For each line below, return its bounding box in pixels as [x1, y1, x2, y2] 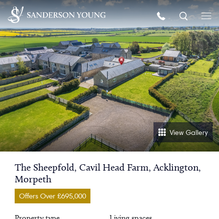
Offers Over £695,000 [19, 192, 86, 200]
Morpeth [15, 173, 51, 185]
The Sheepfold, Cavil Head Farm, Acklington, [15, 161, 201, 173]
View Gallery [170, 128, 208, 136]
